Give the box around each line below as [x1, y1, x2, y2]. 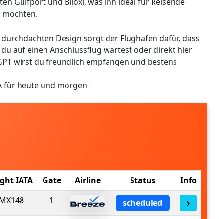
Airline [75, 175, 101, 186]
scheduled [123, 197, 162, 208]
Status [130, 175, 155, 186]
